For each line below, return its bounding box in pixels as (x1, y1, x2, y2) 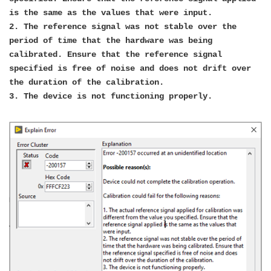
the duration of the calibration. (9, 77, 164, 87)
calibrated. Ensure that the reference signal (9, 50, 222, 59)
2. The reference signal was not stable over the (9, 22, 237, 31)
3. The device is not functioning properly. (9, 91, 212, 101)
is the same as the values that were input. (9, 8, 212, 18)
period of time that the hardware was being (9, 36, 212, 45)
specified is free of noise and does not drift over (9, 64, 251, 73)
